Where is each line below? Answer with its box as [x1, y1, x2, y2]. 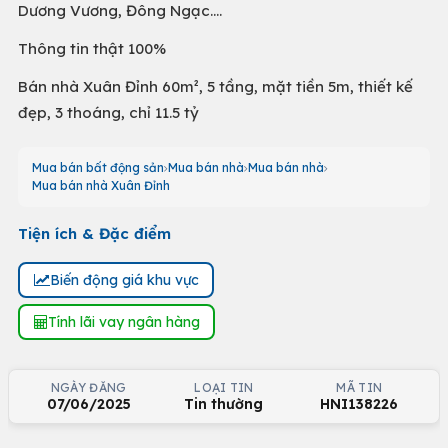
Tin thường [184, 395, 264, 413]
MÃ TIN [336, 380, 383, 395]
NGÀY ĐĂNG [50, 380, 127, 395]
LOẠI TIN [194, 380, 254, 395]
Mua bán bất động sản [32, 160, 164, 175]
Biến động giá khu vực [49, 270, 199, 289]
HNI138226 [320, 395, 399, 413]
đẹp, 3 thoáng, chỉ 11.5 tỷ [18, 103, 199, 122]
